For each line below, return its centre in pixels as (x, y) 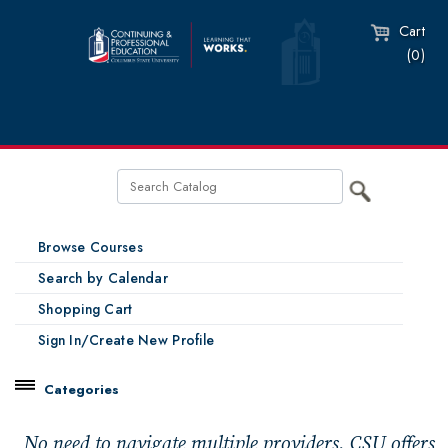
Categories (82, 389)
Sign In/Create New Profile (126, 340)
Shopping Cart (85, 309)
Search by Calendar (103, 278)
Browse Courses (90, 247)
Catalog (73, 414)
